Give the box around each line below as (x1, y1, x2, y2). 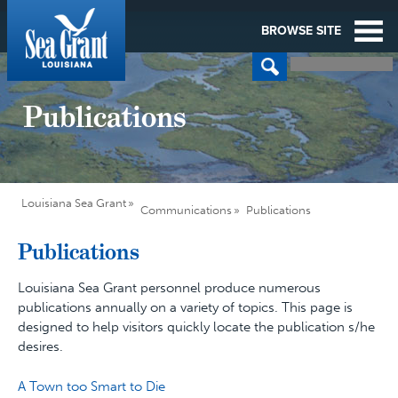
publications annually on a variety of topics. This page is (18, 299, 353, 315)
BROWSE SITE (261, 23, 341, 38)
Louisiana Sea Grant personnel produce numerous (18, 280, 321, 296)
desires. (18, 338, 63, 354)
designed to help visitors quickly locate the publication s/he (18, 319, 375, 335)
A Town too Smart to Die (18, 378, 165, 394)
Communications (140, 203, 232, 217)
